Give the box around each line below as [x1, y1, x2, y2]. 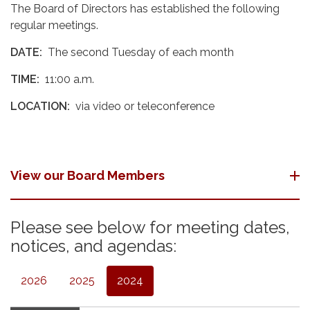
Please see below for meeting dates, [10, 217, 290, 237]
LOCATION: [10, 100, 75, 113]
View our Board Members [10, 168, 165, 183]
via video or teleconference [75, 100, 215, 113]
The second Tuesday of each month [42, 46, 234, 59]
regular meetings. [10, 19, 98, 32]
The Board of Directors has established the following [10, 2, 280, 15]
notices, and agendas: [10, 236, 176, 256]
